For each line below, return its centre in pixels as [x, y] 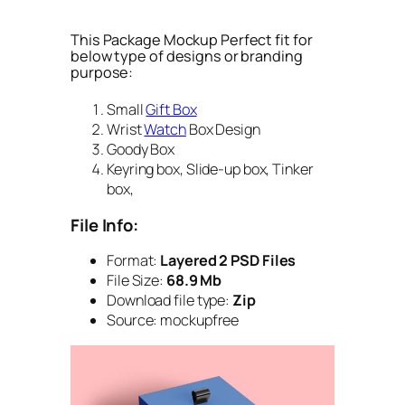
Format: [132, 261]
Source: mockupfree [173, 320]
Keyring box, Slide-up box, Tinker [210, 170]
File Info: [104, 225]
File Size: [137, 281]
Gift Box [171, 110]
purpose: [102, 72]
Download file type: [169, 301]
